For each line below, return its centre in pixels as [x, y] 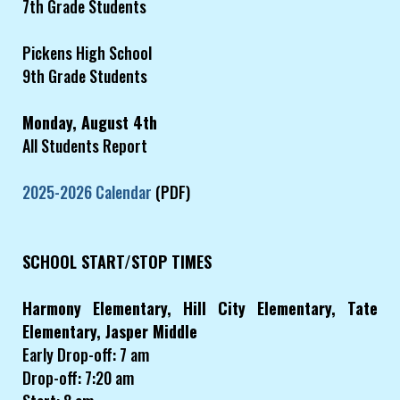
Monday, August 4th [90, 123]
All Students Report [85, 146]
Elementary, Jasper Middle [110, 332]
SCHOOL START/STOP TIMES [117, 262]
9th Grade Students [85, 76]
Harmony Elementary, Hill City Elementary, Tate [200, 308]
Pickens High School [87, 53]
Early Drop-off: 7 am [86, 355]
